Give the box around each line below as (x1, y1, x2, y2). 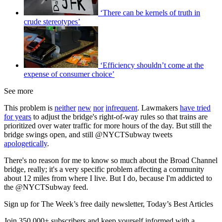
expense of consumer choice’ (24, 70, 114, 79)
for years (4, 112, 31, 121)
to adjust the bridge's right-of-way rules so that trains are (31, 112, 208, 121)
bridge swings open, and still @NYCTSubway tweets (4, 130, 172, 139)
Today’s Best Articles (147, 200, 213, 209)
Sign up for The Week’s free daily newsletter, (4, 200, 147, 209)
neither (55, 104, 76, 112)
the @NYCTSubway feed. (4, 183, 88, 192)
